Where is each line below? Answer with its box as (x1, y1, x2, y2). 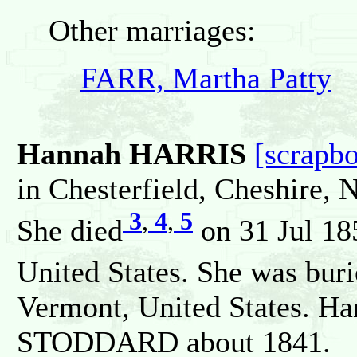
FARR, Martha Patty (80, 61, 331, 95)
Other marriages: (49, 13, 256, 47)
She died (17, 214, 123, 248)
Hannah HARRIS (17, 137, 246, 171)
